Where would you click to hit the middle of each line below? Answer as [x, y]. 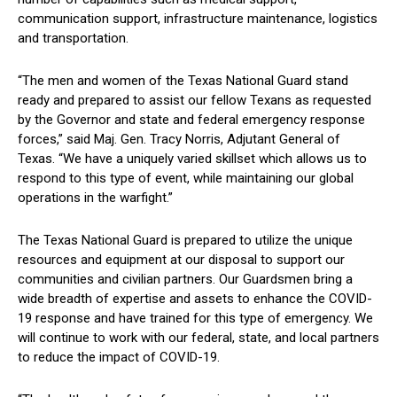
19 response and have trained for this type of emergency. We [195, 318]
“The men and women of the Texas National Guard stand [183, 80]
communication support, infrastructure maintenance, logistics [198, 18]
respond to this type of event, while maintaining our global [186, 178]
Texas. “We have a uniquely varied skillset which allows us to [192, 158]
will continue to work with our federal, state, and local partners [198, 337]
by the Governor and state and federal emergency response [191, 119]
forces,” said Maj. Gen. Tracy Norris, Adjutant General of [179, 139]
